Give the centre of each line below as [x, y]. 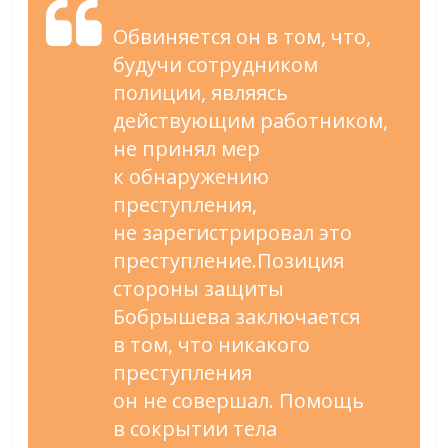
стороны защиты [199, 289]
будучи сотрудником [216, 65]
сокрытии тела [204, 429]
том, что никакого [220, 345]
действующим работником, [251, 121]
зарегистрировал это [247, 233]
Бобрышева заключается [237, 317]
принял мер [201, 149]
